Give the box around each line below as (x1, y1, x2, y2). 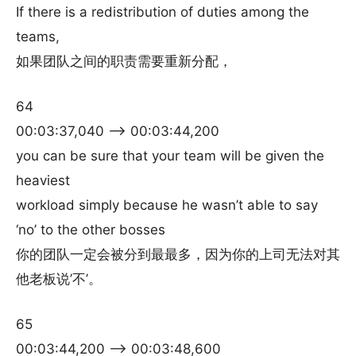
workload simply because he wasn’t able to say (16, 197, 318, 213)
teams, (16, 29, 60, 44)
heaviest (16, 172, 70, 188)
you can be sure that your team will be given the (16, 148, 324, 164)
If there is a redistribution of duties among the (16, 4, 309, 20)
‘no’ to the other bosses (16, 222, 165, 238)
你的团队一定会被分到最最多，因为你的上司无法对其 (16, 246, 340, 262)
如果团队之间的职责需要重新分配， (16, 53, 232, 69)
